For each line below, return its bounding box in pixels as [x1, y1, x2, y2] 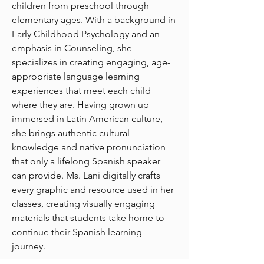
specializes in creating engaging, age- [12, 57, 170, 68]
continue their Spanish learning [12, 226, 142, 237]
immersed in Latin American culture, [12, 113, 163, 124]
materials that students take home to [12, 212, 164, 223]
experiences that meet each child [12, 85, 151, 96]
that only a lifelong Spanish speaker [12, 156, 160, 167]
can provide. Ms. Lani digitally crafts [12, 170, 160, 181]
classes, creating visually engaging [12, 198, 155, 209]
